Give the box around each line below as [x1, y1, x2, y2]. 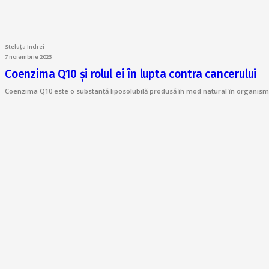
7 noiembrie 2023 [5, 52, 52, 61]
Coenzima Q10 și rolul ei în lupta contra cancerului [5, 67, 257, 81]
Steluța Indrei [5, 42, 44, 50]
